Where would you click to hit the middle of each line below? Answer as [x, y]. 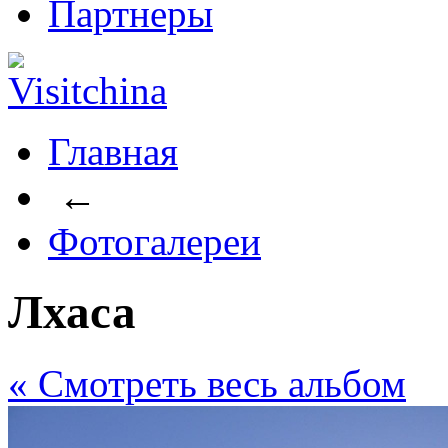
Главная [113, 151]
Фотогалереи [154, 241]
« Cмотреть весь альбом [207, 383]
